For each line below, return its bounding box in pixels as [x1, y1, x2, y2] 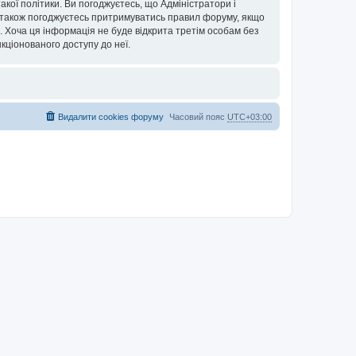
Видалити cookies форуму [58, 112, 164, 122]
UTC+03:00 [227, 112, 272, 122]
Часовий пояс [169, 112, 227, 122]
